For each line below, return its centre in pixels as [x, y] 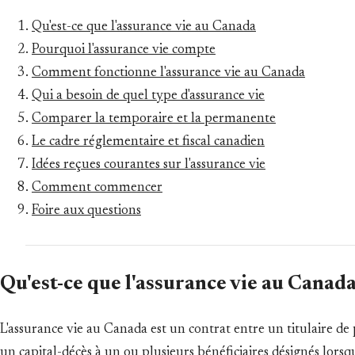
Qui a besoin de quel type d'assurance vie [148, 97]
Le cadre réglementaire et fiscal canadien [148, 143]
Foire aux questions [86, 212]
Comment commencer [97, 189]
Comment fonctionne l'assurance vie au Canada [168, 74]
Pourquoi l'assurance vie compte [124, 51]
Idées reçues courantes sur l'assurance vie [149, 166]
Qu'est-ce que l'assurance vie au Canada [144, 28]
